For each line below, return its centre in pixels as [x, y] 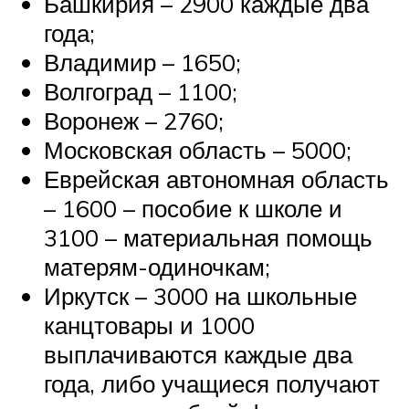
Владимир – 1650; [142, 63]
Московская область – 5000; [198, 150]
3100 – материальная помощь [208, 238]
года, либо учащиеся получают [212, 384]
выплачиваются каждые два [198, 355]
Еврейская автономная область [216, 179]
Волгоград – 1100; [141, 92]
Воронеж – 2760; [134, 121]
